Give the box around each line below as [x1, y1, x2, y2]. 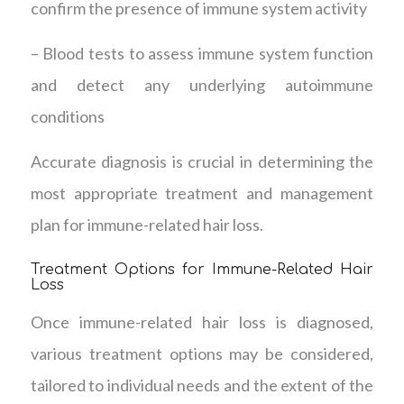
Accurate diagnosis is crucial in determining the [30, 151, 374, 172]
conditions [30, 106, 105, 126]
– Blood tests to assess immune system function [30, 42, 374, 63]
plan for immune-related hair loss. [30, 215, 263, 235]
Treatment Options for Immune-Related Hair [30, 262, 374, 279]
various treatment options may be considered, [30, 344, 374, 364]
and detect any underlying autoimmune [30, 74, 374, 95]
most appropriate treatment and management [30, 183, 374, 204]
